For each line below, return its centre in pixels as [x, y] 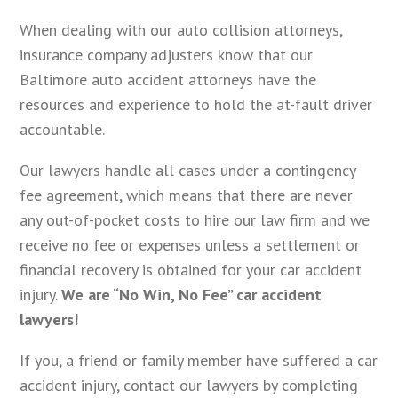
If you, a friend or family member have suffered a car [199, 361]
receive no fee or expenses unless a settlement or [190, 245]
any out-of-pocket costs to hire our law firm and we [195, 220]
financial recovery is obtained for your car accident [191, 270]
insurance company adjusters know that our [167, 55]
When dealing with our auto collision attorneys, [181, 30]
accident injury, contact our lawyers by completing [189, 386]
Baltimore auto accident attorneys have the [168, 80]
